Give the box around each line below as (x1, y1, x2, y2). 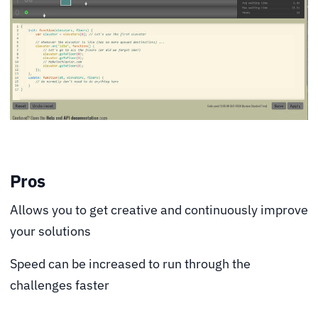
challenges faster (10, 277, 109, 294)
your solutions (10, 223, 91, 240)
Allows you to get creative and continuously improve (10, 202, 308, 219)
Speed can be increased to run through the (10, 256, 251, 273)
